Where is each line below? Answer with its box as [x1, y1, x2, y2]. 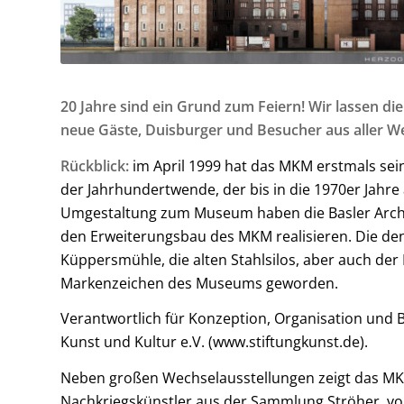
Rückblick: [60, 155, 129, 176]
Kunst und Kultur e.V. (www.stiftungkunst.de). [60, 332, 368, 353]
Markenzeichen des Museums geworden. [60, 272, 338, 293]
